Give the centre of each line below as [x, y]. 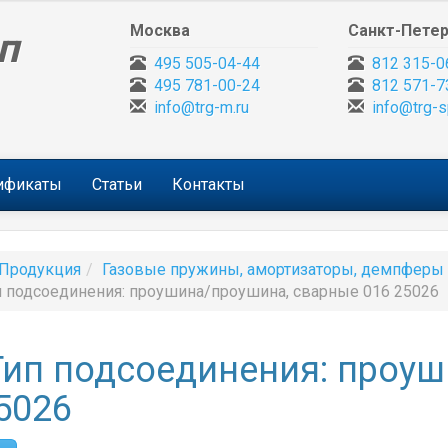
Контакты [208, 184]
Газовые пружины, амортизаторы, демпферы [273, 269]
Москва [160, 30]
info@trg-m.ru [202, 107]
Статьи [117, 184]
